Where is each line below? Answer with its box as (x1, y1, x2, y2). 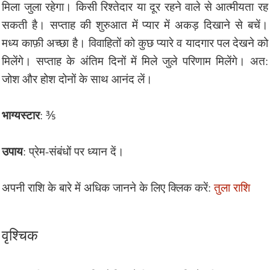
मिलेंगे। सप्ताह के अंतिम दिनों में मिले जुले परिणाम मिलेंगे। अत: (2, 52, 268, 68)
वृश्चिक (2, 223, 38, 245)
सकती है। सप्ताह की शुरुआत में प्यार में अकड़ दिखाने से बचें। (2, 16, 268, 32)
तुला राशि (214, 179, 250, 195)
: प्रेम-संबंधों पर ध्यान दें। (23, 143, 124, 159)
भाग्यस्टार (2, 106, 40, 123)
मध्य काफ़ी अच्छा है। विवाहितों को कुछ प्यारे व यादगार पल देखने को (2, 34, 268, 50)
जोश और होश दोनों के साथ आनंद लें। (2, 71, 152, 86)
